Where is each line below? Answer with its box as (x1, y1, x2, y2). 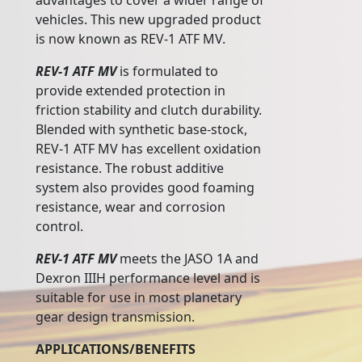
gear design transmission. (36, 308, 195, 326)
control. (36, 217, 83, 236)
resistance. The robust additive (36, 159, 224, 178)
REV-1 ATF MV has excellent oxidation (36, 140, 261, 158)
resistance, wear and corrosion (36, 198, 225, 217)
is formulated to (116, 62, 218, 81)
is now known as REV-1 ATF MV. (36, 30, 225, 48)
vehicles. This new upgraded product (36, 11, 261, 29)
